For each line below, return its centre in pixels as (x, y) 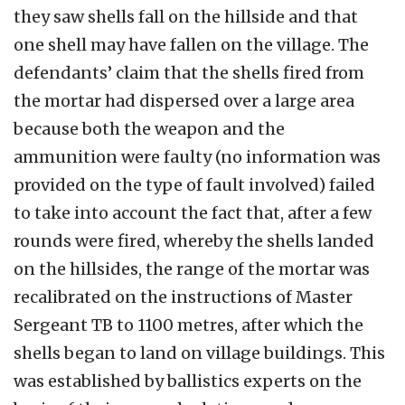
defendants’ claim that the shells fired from (189, 72)
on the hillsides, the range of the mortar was (192, 268)
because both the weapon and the (149, 128)
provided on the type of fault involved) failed (194, 184)
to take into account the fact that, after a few (193, 212)
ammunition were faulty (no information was (197, 156)
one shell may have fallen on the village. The (191, 44)
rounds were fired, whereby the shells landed (194, 240)
